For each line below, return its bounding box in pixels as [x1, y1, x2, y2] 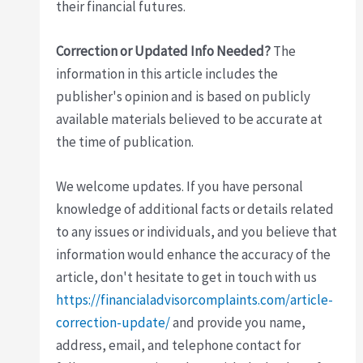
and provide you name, [170, 314, 306, 332]
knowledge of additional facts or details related [56, 200, 335, 219]
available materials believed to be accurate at [56, 110, 323, 129]
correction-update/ [56, 314, 171, 332]
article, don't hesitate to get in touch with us [56, 268, 318, 287]
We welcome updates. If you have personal [56, 177, 304, 196]
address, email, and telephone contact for [56, 336, 301, 355]
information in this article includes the [56, 65, 279, 83]
